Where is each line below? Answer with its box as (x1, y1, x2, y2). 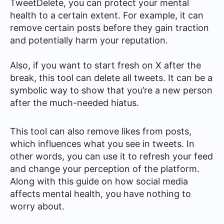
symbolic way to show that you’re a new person (10, 85, 212, 95)
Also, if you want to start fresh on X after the (10, 60, 201, 70)
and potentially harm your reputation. (10, 35, 168, 45)
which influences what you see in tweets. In (10, 138, 194, 149)
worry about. (10, 200, 64, 211)
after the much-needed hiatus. (10, 97, 139, 108)
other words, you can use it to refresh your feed (10, 150, 213, 161)
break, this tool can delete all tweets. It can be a (10, 72, 212, 83)
